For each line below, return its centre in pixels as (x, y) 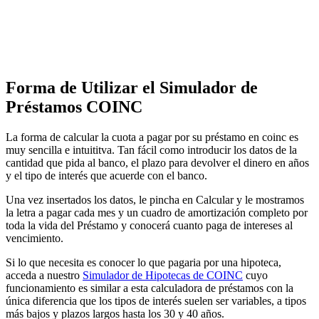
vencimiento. (35, 239)
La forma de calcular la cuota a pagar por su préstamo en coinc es (152, 137)
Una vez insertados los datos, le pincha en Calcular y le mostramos (155, 200)
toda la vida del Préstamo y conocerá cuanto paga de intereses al (149, 226)
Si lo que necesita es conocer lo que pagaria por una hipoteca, (143, 263)
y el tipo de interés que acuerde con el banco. (106, 176)
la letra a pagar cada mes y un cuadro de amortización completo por (157, 213)
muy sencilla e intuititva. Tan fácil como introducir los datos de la (151, 150)
